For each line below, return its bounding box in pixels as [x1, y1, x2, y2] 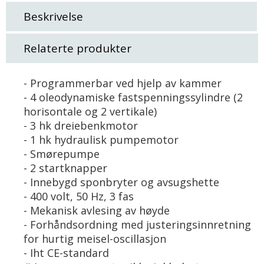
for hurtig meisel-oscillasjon [24, 232, 166, 246]
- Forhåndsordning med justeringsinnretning [24, 217, 251, 232]
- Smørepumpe [24, 147, 100, 161]
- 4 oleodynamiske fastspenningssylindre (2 [24, 90, 243, 104]
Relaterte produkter [24, 41, 131, 56]
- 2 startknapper [24, 161, 107, 175]
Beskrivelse [24, 9, 83, 24]
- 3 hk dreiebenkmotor [24, 118, 138, 133]
